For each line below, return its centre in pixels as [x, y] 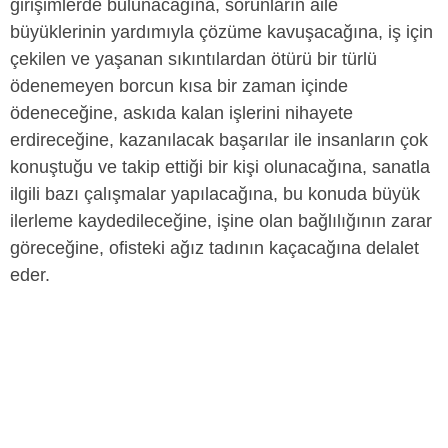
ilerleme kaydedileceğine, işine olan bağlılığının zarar [221, 221]
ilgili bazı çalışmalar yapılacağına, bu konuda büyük [215, 194]
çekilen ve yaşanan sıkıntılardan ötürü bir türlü [193, 59]
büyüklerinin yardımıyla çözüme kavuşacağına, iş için [221, 32]
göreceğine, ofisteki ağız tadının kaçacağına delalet [214, 248]
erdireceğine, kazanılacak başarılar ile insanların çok [219, 140]
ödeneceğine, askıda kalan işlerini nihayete [181, 113]
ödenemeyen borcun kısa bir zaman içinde [179, 86]
